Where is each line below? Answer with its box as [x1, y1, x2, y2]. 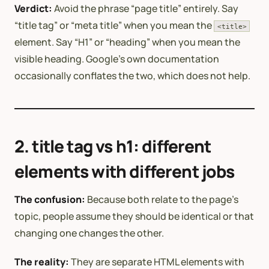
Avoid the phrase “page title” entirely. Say [52, 1, 238, 15]
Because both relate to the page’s [85, 192, 238, 206]
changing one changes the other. [14, 226, 164, 240]
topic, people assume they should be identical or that [14, 209, 254, 223]
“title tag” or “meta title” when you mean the [14, 18, 214, 32]
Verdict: [14, 1, 52, 15]
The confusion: [14, 192, 85, 206]
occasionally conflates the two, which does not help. [14, 68, 250, 82]
